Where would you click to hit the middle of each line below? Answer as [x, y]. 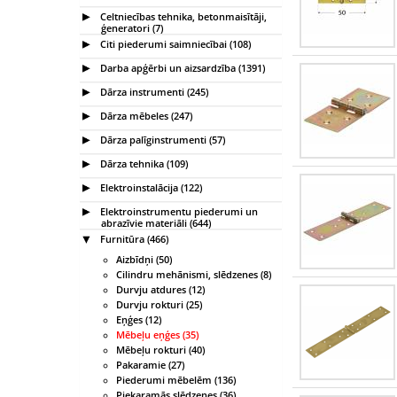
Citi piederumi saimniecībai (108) [174, 43]
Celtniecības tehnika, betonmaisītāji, [182, 16]
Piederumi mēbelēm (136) [176, 380]
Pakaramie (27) [150, 365]
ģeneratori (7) [132, 27]
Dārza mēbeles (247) [145, 115]
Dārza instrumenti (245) [153, 91]
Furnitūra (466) [133, 238]
